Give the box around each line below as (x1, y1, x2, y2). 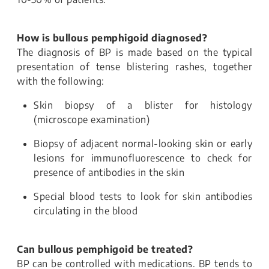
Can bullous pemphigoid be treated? (17, 243, 196, 256)
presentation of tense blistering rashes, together (17, 61, 252, 73)
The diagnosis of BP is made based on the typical (17, 46, 252, 59)
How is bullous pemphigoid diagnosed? (17, 32, 210, 44)
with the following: (17, 75, 107, 88)
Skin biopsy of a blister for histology (34, 99, 252, 112)
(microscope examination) (34, 113, 153, 126)
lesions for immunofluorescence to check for (34, 152, 252, 165)
